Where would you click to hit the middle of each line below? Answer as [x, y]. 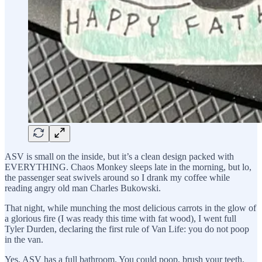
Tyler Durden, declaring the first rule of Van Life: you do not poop [127, 229]
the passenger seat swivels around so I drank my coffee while [117, 177]
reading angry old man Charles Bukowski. [83, 188]
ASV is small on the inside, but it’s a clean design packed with [119, 156]
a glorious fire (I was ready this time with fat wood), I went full [120, 218]
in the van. [24, 239]
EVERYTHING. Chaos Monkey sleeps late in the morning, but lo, [128, 167]
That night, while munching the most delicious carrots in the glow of [130, 208]
